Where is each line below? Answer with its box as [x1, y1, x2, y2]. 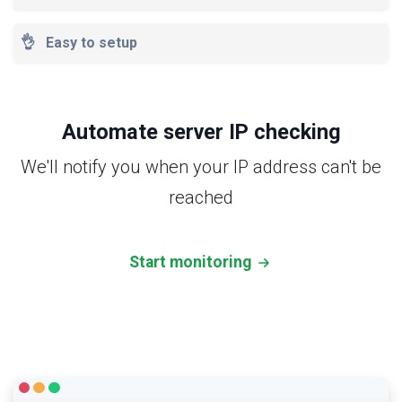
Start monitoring [129, 252, 255, 271]
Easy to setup [42, 33, 137, 51]
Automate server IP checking [61, 118, 341, 144]
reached [169, 186, 233, 208]
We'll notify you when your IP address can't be [21, 155, 381, 178]
